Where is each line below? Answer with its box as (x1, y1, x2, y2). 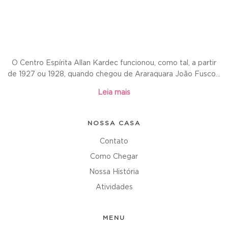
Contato (100, 138, 128, 145)
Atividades (95, 184, 133, 191)
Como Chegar (90, 153, 138, 160)
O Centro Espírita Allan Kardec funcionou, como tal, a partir (12, 60, 216, 67)
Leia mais (98, 89, 130, 96)
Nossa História (89, 168, 139, 176)
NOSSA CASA (88, 120, 140, 126)
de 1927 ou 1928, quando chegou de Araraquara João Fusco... (8, 71, 220, 78)
